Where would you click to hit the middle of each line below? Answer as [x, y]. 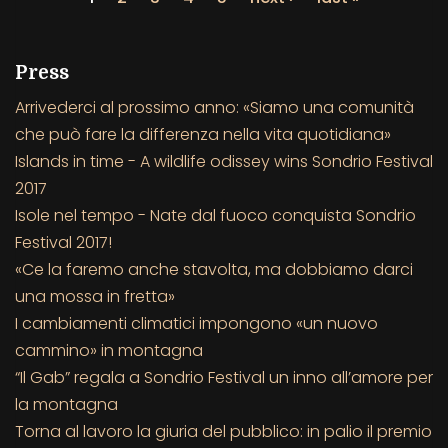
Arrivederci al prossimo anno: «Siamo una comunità [214, 107]
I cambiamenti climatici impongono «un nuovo [196, 323]
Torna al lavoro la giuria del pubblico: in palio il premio [223, 431]
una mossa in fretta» [95, 296]
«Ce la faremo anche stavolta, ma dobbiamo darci [214, 269]
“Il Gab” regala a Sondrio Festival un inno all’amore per [224, 377]
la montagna [66, 404]
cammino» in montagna [109, 350]
